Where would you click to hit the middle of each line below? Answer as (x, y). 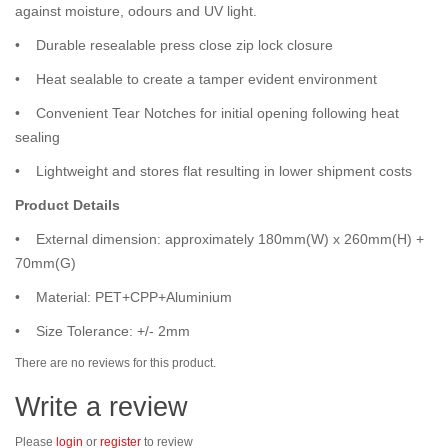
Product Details (67, 204)
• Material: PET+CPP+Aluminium (125, 296)
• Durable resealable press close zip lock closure (174, 44)
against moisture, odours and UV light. (136, 10)
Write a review (101, 406)
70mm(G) (45, 262)
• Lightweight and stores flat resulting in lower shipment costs (213, 170)
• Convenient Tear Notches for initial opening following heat (207, 112)
